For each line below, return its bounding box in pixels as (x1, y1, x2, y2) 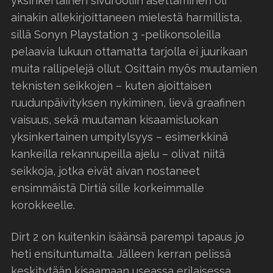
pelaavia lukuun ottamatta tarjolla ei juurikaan (11, 44, 247, 58)
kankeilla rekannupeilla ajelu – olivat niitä (11, 147, 225, 160)
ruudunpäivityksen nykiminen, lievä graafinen (11, 96, 245, 109)
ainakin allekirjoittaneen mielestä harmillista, (11, 10, 242, 24)
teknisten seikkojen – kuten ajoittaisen (11, 79, 211, 92)
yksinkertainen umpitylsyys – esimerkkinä (11, 130, 228, 143)
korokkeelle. (11, 198, 75, 211)
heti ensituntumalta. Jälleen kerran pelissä (11, 247, 231, 260)
